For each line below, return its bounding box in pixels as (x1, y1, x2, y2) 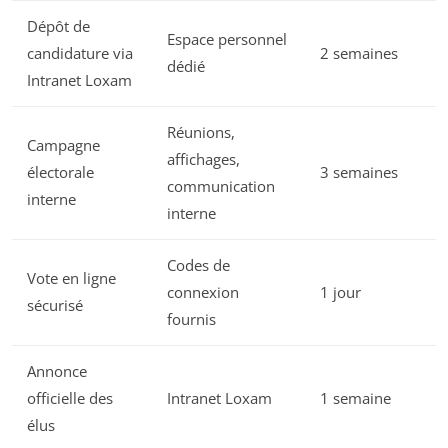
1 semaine (320, 388, 391, 409)
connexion (167, 282, 239, 303)
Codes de (167, 255, 230, 276)
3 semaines (320, 162, 398, 183)
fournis (167, 309, 216, 330)
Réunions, (167, 122, 235, 143)
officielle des (27, 388, 113, 409)
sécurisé (27, 295, 83, 316)
